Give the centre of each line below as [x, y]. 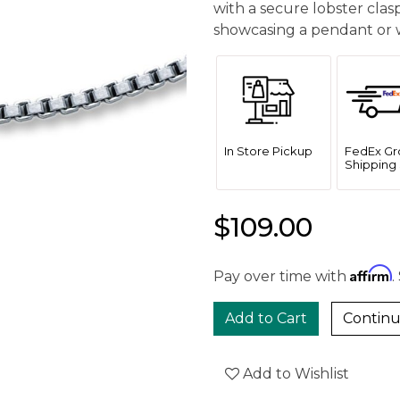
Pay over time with [282, 276]
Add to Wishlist [294, 374]
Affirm [371, 273]
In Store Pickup [268, 151]
